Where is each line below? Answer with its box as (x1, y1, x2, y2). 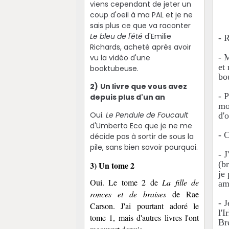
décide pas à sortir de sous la (89, 131, 194, 142)
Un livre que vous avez (100, 81, 187, 91)
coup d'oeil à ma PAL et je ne (89, 9, 193, 20)
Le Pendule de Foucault (105, 109, 188, 120)
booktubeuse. (89, 63, 139, 74)
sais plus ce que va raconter (89, 20, 191, 31)
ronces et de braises (89, 188, 167, 199)
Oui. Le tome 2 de (89, 176, 163, 188)
